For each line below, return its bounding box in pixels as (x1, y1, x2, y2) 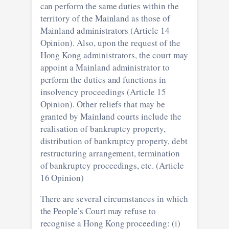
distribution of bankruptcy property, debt (40, 134, 188, 147)
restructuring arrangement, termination (40, 147, 180, 159)
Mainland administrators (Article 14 (40, 24, 170, 36)
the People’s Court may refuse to (40, 204, 156, 217)
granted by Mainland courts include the (40, 110, 181, 122)
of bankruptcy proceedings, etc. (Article (40, 159, 184, 171)
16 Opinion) (40, 171, 84, 184)
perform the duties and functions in (40, 73, 166, 85)
